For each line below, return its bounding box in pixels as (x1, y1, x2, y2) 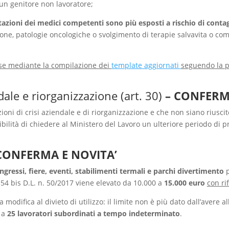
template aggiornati (111, 60, 181, 70)
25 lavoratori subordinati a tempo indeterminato (7, 208, 180, 218)
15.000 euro (164, 177, 205, 188)
